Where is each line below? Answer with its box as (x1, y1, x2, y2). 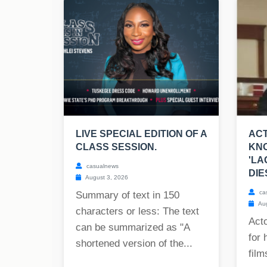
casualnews (85, 163, 119, 170)
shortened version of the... (76, 238, 193, 250)
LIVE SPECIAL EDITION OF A (76, 129, 207, 139)
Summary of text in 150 (76, 190, 179, 201)
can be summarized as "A (76, 222, 190, 234)
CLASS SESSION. (76, 142, 157, 153)
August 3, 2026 (84, 174, 128, 181)
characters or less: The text (76, 206, 199, 218)
